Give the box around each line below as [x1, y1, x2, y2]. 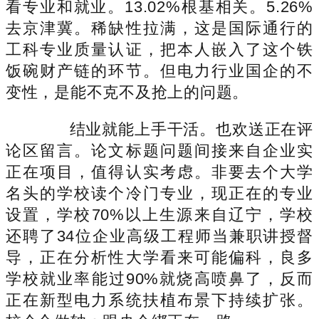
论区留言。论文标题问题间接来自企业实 [6, 141, 313, 159]
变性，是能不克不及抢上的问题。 [6, 83, 249, 101]
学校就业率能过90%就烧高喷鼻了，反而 [6, 269, 313, 288]
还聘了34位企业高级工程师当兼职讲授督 [6, 226, 313, 245]
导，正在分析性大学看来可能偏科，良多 [6, 248, 313, 266]
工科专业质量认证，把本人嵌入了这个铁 [6, 40, 313, 58]
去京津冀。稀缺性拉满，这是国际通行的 [6, 19, 313, 37]
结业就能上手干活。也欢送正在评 [37, 120, 313, 138]
